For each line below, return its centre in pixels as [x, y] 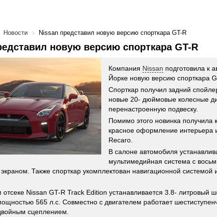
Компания [125, 68]
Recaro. [121, 140]
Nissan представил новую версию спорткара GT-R [113, 33]
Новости [15, 33]
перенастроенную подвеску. [153, 109]
